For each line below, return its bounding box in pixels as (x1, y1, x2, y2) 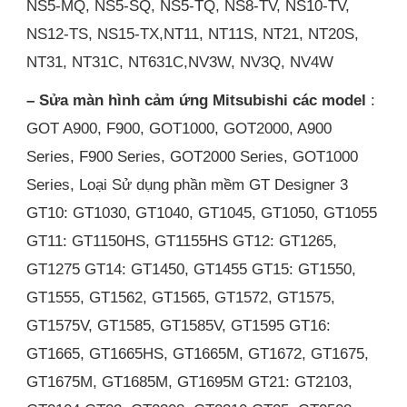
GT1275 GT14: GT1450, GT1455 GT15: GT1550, (26, 259, 357, 278)
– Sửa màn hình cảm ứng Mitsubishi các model (26, 90, 367, 109)
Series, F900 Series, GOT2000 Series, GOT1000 (26, 146, 359, 165)
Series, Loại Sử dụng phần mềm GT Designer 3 (26, 174, 349, 194)
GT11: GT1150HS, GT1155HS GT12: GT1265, (26, 231, 338, 250)
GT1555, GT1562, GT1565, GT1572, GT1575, (26, 287, 336, 306)
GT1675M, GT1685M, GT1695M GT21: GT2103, (26, 372, 353, 391)
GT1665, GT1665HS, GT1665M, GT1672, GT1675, (26, 343, 370, 362)
